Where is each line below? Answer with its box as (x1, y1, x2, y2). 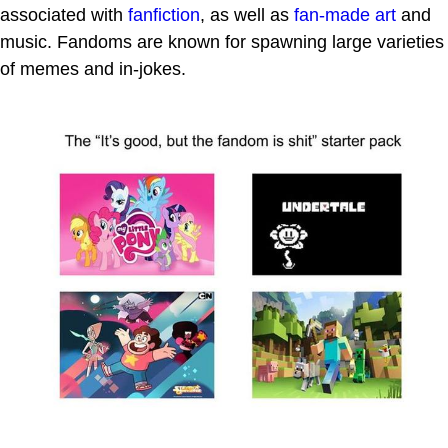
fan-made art (294, 5, 396, 26)
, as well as (200, 5, 294, 26)
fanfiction (128, 5, 200, 26)
